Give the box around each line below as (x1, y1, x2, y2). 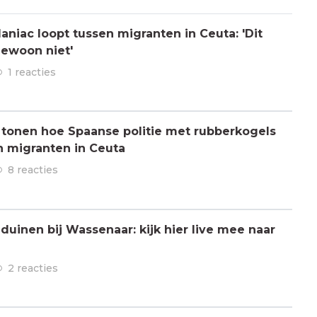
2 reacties (8, 261, 58, 275)
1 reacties (8, 65, 56, 79)
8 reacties (8, 163, 58, 177)
